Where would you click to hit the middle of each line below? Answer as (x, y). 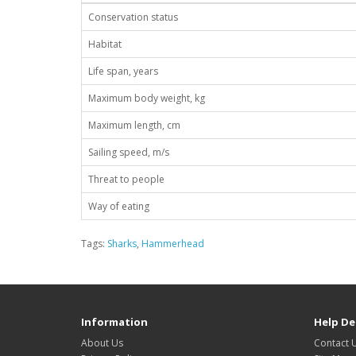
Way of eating (119, 207)
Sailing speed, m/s (129, 153)
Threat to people (126, 180)
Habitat (105, 44)
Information (114, 322)
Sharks (122, 244)
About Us (102, 343)
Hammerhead (173, 244)
